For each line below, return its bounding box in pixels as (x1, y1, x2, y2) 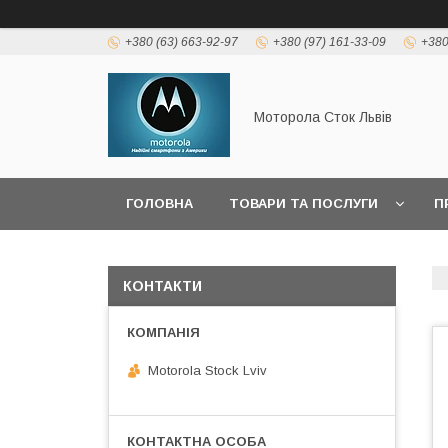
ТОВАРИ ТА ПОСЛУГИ (229, 196, 378, 211)
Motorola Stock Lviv (148, 362, 267, 378)
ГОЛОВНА (126, 196, 193, 211)
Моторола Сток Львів (254, 108, 392, 125)
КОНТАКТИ (123, 278, 202, 294)
